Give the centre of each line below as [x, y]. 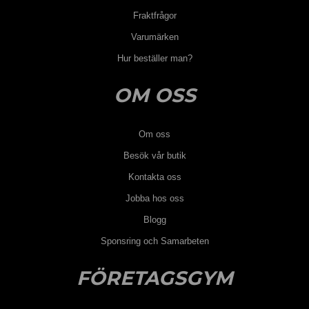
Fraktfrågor [154, 15]
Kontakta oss [154, 177]
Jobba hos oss [154, 198]
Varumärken [154, 37]
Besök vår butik [154, 155]
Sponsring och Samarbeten [154, 241]
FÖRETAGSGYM [154, 278]
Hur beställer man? [154, 58]
